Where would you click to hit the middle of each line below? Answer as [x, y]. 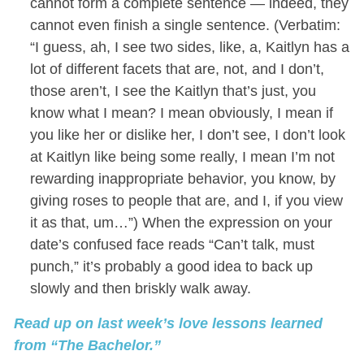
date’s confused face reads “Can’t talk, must [172, 245]
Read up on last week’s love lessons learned [168, 324]
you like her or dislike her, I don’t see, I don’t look [187, 135]
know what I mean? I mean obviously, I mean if [181, 113]
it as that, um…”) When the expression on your [181, 223]
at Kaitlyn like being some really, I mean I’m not [182, 157]
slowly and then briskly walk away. [140, 289]
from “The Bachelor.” [89, 346]
